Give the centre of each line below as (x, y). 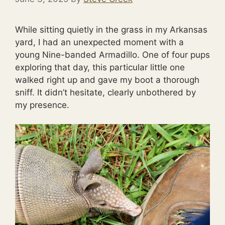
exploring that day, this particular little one (100, 67)
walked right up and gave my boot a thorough (107, 80)
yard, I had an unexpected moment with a (99, 42)
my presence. (42, 105)
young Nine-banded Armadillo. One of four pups (113, 54)
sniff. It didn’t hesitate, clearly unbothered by (105, 92)
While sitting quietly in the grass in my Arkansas (111, 29)
